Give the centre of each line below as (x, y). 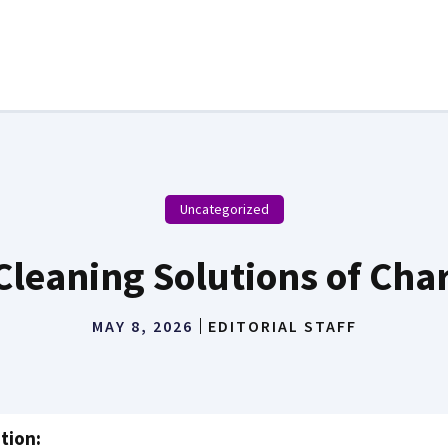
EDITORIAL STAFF (282, 326)
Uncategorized (224, 209)
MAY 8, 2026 (142, 326)
